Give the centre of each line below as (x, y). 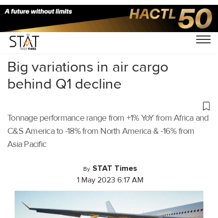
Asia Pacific (27, 144)
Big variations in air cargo (88, 67)
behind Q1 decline (65, 84)
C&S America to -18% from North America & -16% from (101, 131)
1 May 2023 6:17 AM (110, 180)
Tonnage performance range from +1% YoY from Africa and (108, 118)
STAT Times (115, 168)
